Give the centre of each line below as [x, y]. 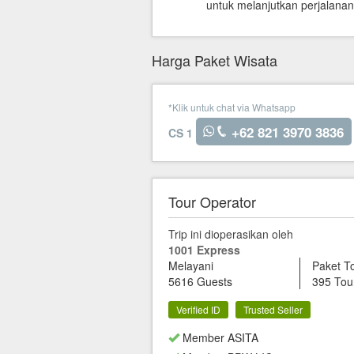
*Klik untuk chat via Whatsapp [232, 107]
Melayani [191, 266]
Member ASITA [219, 338]
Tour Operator [212, 202]
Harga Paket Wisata [215, 60]
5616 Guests [200, 282]
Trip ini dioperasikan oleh [231, 234]
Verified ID [198, 310]
